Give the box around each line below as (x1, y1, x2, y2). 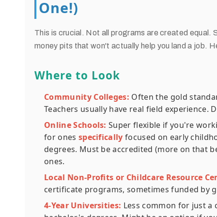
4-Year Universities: (44, 200, 122, 211)
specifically (78, 132, 123, 142)
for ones (44, 132, 78, 142)
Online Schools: (44, 120, 107, 130)
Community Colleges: (44, 92, 130, 102)
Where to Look (34, 68, 120, 83)
